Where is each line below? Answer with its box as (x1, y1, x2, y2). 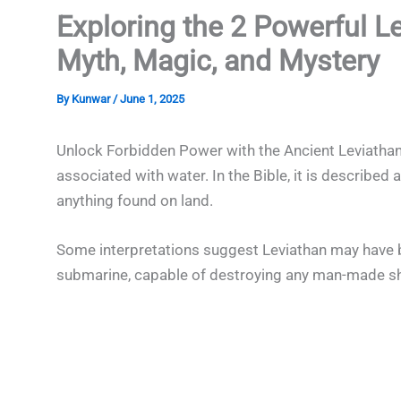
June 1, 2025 (119, 91, 184, 106)
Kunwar (71, 91, 113, 106)
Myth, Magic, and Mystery (55, 43, 380, 78)
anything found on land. (55, 191, 213, 209)
